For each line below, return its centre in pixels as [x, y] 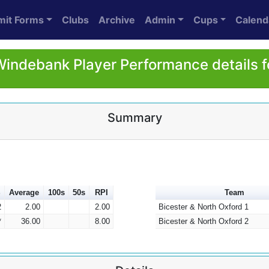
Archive [117, 20]
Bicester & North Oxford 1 [203, 207]
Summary [134, 118]
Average [24, 192]
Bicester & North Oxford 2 [203, 221]
